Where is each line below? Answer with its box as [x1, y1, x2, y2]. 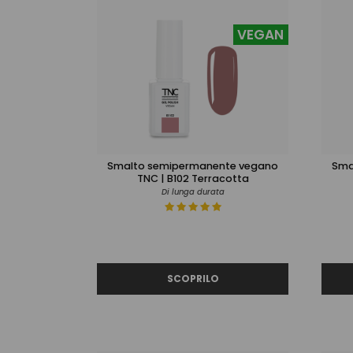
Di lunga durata [161, 185, 225, 198]
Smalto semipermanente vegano [107, 158, 278, 173]
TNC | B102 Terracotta [136, 170, 249, 186]
